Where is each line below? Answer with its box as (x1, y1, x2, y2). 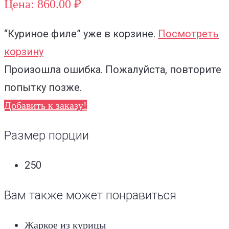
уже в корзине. (83, 28, 155, 40)
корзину (4, 45, 43, 58)
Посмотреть (158, 28, 219, 40)
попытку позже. (4, 81, 82, 94)
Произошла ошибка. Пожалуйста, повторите (4, 63, 221, 76)
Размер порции (4, 128, 89, 143)
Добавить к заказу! (4, 100, 87, 111)
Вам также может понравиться (4, 188, 176, 202)
